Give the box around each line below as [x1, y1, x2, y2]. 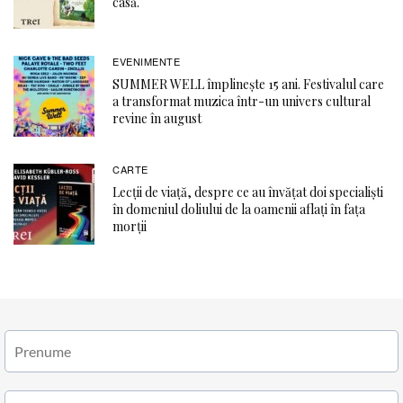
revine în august [112, 110, 207, 128]
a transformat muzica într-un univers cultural [112, 93, 371, 111]
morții [112, 218, 147, 236]
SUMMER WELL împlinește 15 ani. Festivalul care [112, 76, 384, 94]
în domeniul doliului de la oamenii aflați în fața [112, 201, 365, 219]
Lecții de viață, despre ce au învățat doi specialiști [112, 184, 383, 201]
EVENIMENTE [112, 54, 181, 69]
